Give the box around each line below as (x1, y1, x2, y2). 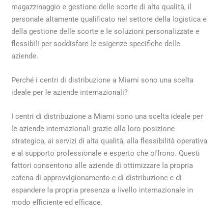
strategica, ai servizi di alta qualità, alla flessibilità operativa (11, 136, 208, 145)
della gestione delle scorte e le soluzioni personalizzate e (11, 27, 200, 36)
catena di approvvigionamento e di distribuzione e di (11, 173, 182, 182)
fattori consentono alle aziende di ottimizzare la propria (11, 161, 193, 170)
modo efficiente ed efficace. (11, 197, 103, 207)
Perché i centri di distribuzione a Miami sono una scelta (11, 75, 194, 84)
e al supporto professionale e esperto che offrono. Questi (11, 148, 200, 158)
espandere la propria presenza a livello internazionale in (11, 185, 193, 194)
